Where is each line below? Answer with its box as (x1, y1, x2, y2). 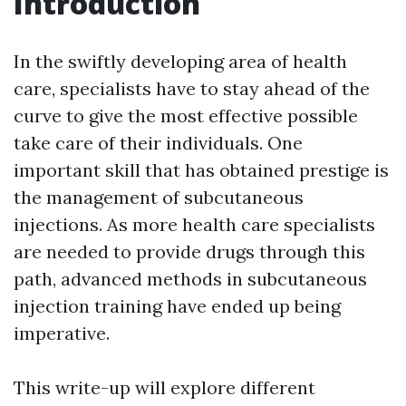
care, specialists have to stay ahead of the (14, 77, 370, 100)
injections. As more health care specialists (14, 213, 375, 236)
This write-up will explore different (14, 376, 315, 399)
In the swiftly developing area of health (14, 50, 347, 72)
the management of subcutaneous (14, 186, 304, 208)
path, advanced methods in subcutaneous (14, 267, 367, 290)
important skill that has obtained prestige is (14, 159, 389, 181)
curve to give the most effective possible (14, 104, 358, 127)
